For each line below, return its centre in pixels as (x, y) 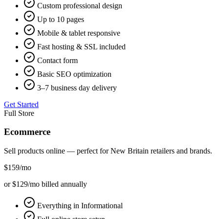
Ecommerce (27, 132)
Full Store (19, 113)
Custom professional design (80, 5)
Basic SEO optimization (74, 74)
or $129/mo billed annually (45, 184)
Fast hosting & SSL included (81, 46)
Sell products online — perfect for (57, 151)
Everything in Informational (80, 206)
